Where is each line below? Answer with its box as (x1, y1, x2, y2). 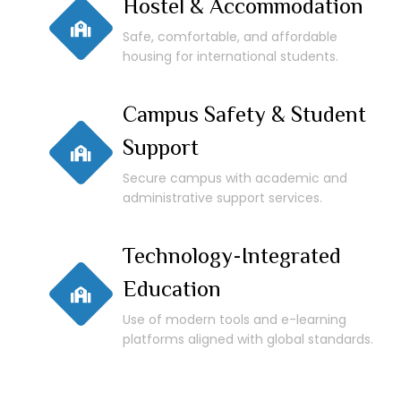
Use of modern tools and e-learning (123, 311, 346, 329)
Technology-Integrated (123, 243, 341, 269)
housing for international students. (123, 47, 338, 66)
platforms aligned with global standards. (123, 330, 373, 349)
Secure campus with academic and (123, 169, 347, 188)
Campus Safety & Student (123, 101, 366, 128)
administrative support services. (123, 189, 322, 208)
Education (123, 276, 221, 303)
